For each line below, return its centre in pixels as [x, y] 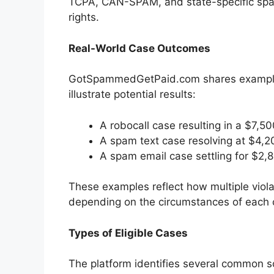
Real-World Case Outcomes [139, 48]
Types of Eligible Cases [128, 233]
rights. [84, 17]
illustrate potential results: [132, 94]
